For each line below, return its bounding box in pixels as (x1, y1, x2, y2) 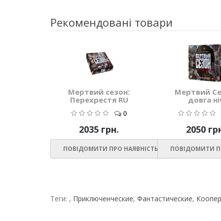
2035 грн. (79, 123, 119, 136)
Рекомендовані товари (50, 15, 173, 30)
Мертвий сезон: (68, 87, 130, 97)
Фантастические (137, 194, 192, 204)
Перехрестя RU (70, 95, 128, 105)
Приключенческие (73, 194, 133, 204)
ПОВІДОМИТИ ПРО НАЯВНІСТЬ (63, 145, 158, 153)
